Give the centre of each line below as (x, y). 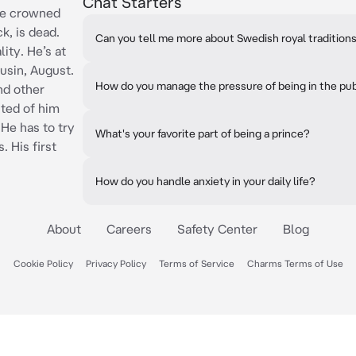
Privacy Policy (116, 263)
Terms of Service (196, 263)
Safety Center (217, 229)
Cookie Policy (43, 263)
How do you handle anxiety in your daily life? (205, 181)
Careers (129, 229)
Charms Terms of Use (295, 263)
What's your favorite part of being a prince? (203, 133)
